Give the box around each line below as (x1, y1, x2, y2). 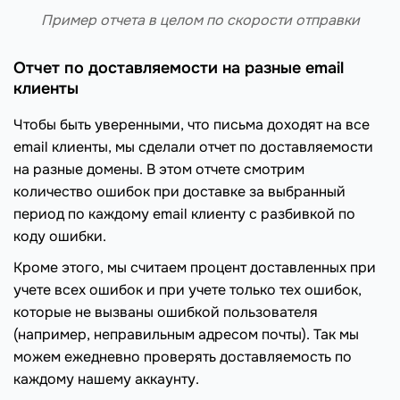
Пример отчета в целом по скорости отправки (40, 11, 360, 30)
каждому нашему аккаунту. (13, 370, 199, 389)
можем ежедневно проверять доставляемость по (13, 347, 352, 367)
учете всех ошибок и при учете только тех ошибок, (13, 280, 362, 300)
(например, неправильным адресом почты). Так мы (13, 325, 359, 345)
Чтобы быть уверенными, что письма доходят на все (13, 115, 370, 135)
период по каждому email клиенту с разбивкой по (13, 204, 355, 224)
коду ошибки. (13, 227, 106, 246)
